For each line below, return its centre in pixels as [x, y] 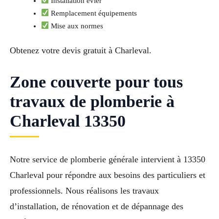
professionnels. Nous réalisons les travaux [84, 190]
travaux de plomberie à [92, 102]
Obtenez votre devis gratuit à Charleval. [81, 51]
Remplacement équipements [93, 13]
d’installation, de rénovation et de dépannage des [97, 206]
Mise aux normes [76, 26]
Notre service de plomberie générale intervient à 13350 [108, 159]
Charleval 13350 [68, 121]
